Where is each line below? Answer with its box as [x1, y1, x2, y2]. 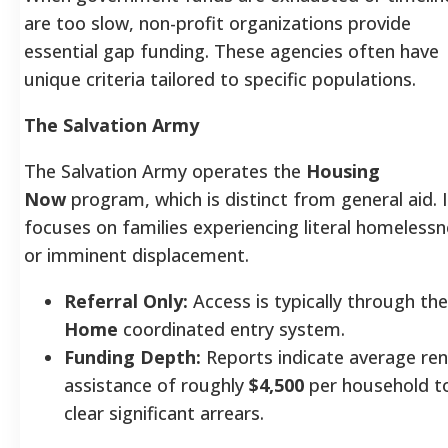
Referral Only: [64, 288, 188, 313]
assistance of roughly [64, 372, 249, 397]
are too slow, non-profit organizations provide [24, 10, 411, 35]
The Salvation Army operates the [24, 158, 306, 183]
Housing [306, 158, 380, 183]
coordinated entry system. [118, 316, 345, 341]
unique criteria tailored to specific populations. [24, 66, 416, 91]
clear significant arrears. [64, 400, 264, 425]
